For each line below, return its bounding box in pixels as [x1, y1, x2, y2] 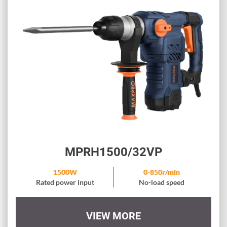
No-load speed [139, 178, 185, 187]
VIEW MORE [86, 210, 141, 222]
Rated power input [35, 178, 94, 187]
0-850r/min [143, 168, 180, 177]
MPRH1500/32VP [64, 145, 162, 160]
